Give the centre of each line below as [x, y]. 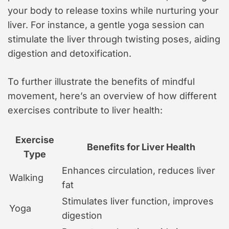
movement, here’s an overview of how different [112, 96]
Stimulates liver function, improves [138, 201]
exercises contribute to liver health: [85, 110]
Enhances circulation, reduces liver [139, 171]
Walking [26, 178]
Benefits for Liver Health [141, 147]
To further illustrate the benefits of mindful [101, 82]
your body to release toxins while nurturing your [113, 11]
